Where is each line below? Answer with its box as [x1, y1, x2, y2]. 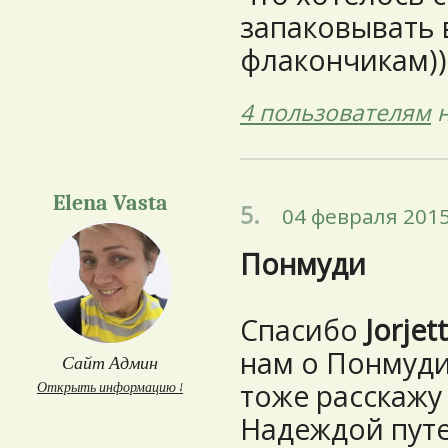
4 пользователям [240, 97, 431, 128]
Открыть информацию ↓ [37, 379, 183, 396]
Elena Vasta [52, 190, 168, 216]
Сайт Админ [62, 353, 158, 374]
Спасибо [240, 311, 365, 349]
